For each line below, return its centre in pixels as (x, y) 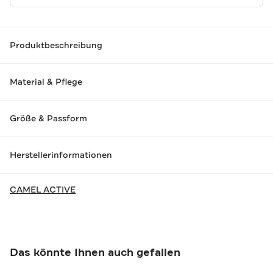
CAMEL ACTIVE (43, 189)
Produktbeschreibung (56, 45)
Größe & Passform (48, 119)
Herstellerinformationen (61, 155)
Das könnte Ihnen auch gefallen (95, 252)
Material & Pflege (46, 82)
